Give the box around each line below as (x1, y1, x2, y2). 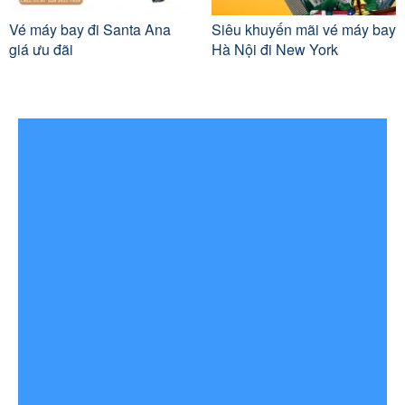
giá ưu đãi (9, 39, 73, 61)
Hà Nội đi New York (212, 39, 338, 61)
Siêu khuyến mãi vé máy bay (212, 19, 396, 41)
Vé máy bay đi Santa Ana (9, 19, 171, 41)
